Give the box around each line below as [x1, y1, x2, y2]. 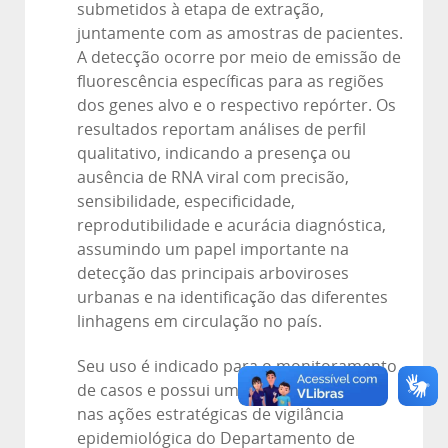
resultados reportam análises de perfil [77, 119, 366, 139]
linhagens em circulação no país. [77, 311, 322, 331]
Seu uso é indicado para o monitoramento [77, 356, 397, 376]
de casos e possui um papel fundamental [77, 380, 386, 400]
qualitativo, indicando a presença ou [77, 143, 351, 163]
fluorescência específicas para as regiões [77, 71, 384, 91]
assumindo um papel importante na [77, 239, 349, 259]
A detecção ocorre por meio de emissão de [77, 47, 401, 67]
